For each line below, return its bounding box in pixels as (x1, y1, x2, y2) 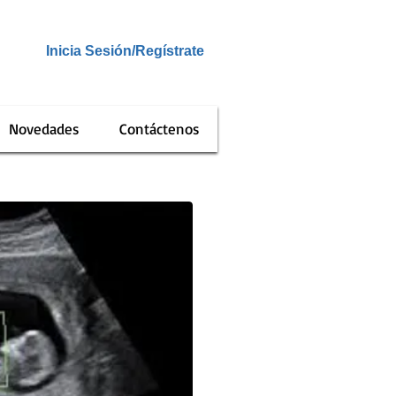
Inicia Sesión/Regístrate (45, 43, 204, 58)
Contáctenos (119, 119, 200, 138)
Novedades (8, 119, 80, 138)
